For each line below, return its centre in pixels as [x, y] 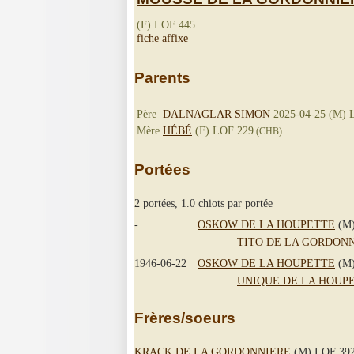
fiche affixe [162, 38]
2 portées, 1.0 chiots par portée [203, 203]
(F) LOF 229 [223, 130]
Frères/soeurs [185, 318]
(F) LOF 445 [166, 24]
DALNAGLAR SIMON [217, 113]
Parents [162, 77]
